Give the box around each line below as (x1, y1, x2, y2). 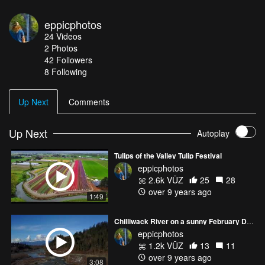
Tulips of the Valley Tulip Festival (114, 150, 222, 161)
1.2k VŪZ (146, 239, 183, 251)
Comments (69, 95, 109, 108)
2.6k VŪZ (146, 173, 183, 186)
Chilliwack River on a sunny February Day (247, 215, 254, 226)
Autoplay (197, 127, 230, 140)
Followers (56, 53, 92, 66)
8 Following (44, 65, 87, 77)
